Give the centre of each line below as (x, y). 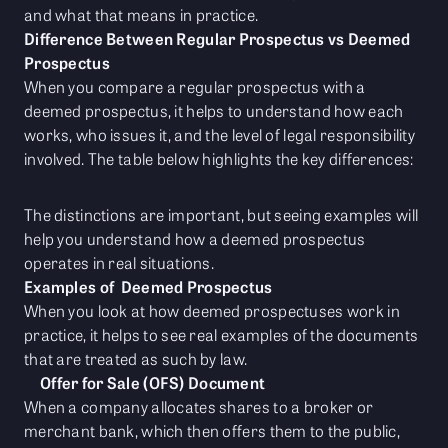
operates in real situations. (119, 263)
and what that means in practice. (141, 15)
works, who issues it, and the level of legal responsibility (219, 135)
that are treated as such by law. (136, 359)
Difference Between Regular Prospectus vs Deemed (217, 39)
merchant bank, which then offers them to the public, (212, 431)
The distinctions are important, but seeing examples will (221, 215)
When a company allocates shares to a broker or (199, 407)
